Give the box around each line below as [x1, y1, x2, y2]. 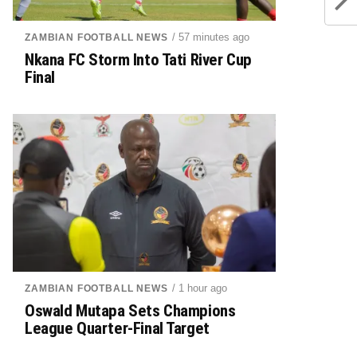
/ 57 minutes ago [171, 31, 249, 43]
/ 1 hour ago [171, 282, 227, 294]
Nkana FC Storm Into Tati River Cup [25, 50, 252, 69]
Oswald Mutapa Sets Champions [25, 301, 236, 320]
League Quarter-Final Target [25, 319, 210, 338]
